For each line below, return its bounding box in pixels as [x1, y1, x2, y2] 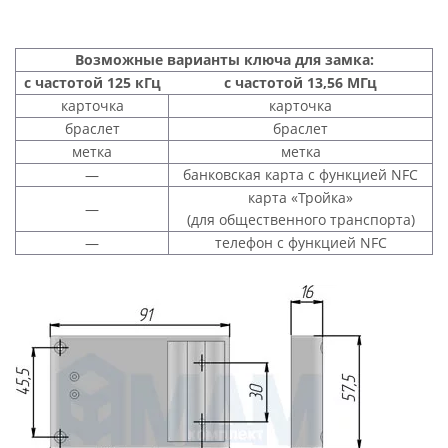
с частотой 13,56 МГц [223, 73, 377, 92]
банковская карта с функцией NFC [183, 165, 418, 184]
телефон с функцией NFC [214, 233, 387, 252]
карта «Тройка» [248, 188, 353, 207]
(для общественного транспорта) [186, 210, 415, 229]
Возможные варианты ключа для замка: [74, 50, 374, 69]
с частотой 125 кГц [23, 73, 161, 92]
